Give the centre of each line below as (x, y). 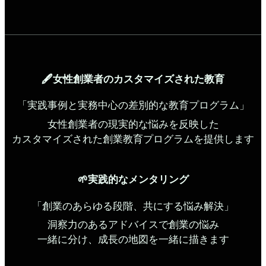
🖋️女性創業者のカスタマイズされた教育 (133, 80)
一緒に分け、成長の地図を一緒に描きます (133, 240)
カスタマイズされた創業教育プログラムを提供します (133, 139)
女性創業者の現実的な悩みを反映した (133, 124)
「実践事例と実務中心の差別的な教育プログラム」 (133, 106)
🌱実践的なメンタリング (133, 180)
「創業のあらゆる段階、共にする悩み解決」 (133, 206)
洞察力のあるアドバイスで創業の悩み (133, 225)
